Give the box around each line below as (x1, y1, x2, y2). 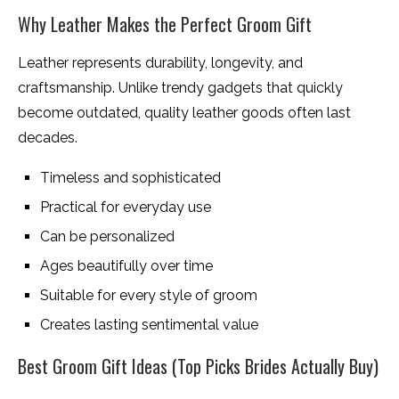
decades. (18, 129, 77, 147)
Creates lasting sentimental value (40, 316, 258, 334)
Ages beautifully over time (40, 257, 213, 275)
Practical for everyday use (40, 199, 211, 216)
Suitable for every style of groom (40, 287, 257, 305)
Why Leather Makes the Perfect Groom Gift (18, 11, 312, 38)
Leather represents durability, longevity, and (18, 54, 303, 72)
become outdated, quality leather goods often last (18, 104, 351, 122)
